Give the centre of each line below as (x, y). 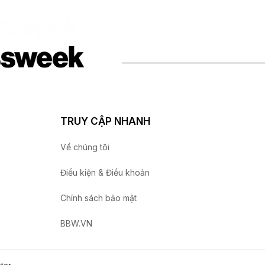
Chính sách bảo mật (98, 198)
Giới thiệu (186, 33)
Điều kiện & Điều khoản (105, 173)
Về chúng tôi (85, 147)
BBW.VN (76, 224)
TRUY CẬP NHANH (105, 122)
